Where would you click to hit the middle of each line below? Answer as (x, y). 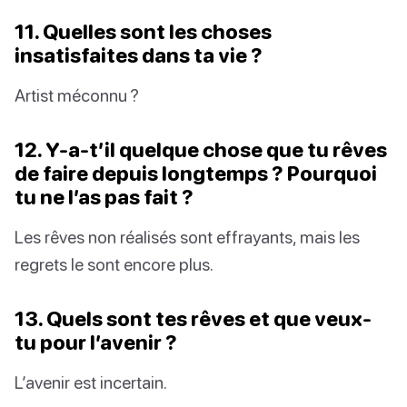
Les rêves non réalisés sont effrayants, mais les (187, 236)
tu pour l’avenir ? (96, 342)
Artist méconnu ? (77, 94)
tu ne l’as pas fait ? (104, 196)
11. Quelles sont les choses (143, 31)
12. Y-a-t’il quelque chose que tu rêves (201, 149)
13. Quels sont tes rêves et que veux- (193, 318)
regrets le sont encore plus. (114, 263)
